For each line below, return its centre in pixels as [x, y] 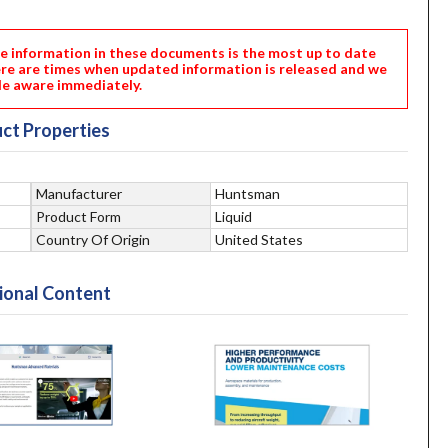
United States [259, 239]
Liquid [234, 216]
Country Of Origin [93, 239]
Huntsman [248, 193]
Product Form [79, 216]
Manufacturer [79, 193]
